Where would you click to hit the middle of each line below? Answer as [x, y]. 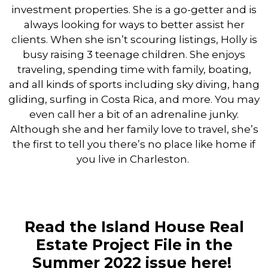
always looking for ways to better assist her [134, 25]
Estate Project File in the [134, 245]
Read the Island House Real [134, 227]
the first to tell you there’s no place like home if [134, 144]
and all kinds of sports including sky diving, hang [134, 85]
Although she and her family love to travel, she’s [134, 130]
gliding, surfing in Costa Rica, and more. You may [134, 100]
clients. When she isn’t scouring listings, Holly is [134, 40]
